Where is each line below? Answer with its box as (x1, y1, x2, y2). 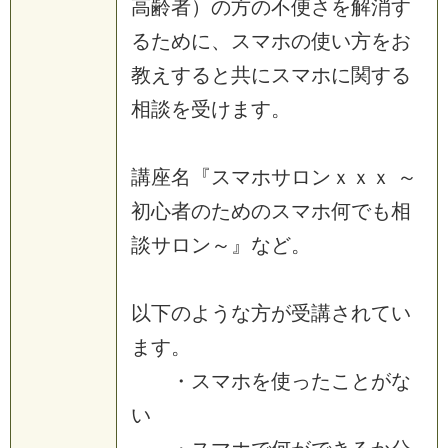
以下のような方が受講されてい (131, 301, 411, 324)
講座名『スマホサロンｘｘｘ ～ (131, 165, 417, 188)
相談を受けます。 (131, 97, 291, 120)
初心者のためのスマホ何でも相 (131, 199, 411, 222)
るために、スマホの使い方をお (131, 29, 411, 52)
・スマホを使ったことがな (131, 369, 411, 392)
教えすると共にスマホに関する (131, 63, 411, 86)
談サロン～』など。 (131, 233, 311, 256)
